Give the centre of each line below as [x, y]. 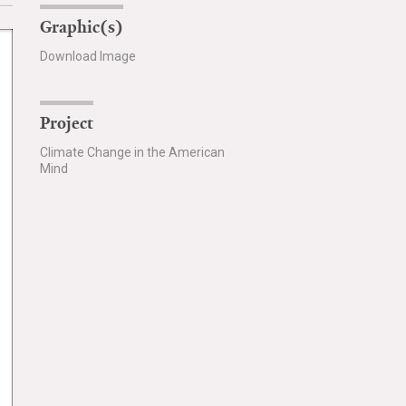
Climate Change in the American [132, 152]
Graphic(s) [81, 27]
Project [66, 123]
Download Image [87, 56]
